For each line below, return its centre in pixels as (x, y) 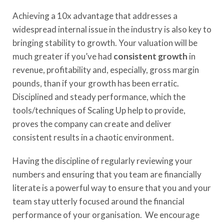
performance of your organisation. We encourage (106, 214)
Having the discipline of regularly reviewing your (102, 160)
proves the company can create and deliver (92, 123)
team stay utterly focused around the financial (98, 201)
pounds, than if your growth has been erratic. (96, 83)
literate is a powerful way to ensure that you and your (112, 187)
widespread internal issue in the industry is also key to (112, 29)
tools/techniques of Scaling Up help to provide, (99, 110)
